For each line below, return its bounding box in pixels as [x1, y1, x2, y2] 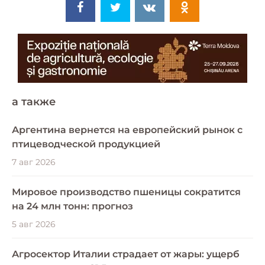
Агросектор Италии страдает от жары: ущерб [12, 248, 240, 260]
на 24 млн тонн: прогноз [12, 200, 133, 212]
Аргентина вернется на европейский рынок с [12, 124, 243, 135]
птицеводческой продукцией [12, 138, 160, 150]
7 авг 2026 [12, 156, 56, 167]
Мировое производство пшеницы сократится [12, 186, 241, 198]
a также [12, 95, 56, 108]
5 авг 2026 [12, 218, 56, 230]
